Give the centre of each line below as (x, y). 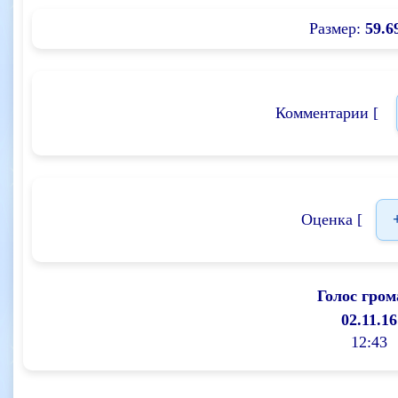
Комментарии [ (329, 113)
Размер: (337, 28)
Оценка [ (331, 219)
